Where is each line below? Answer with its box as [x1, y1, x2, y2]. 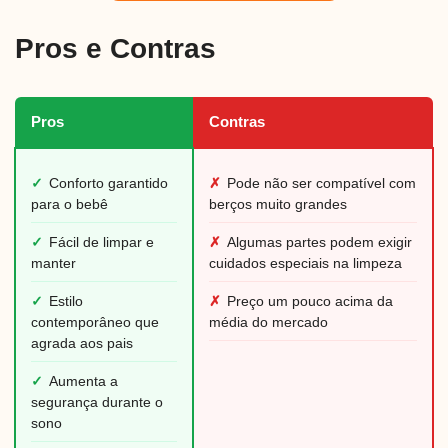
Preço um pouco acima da [227, 294, 393, 310]
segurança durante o [31, 395, 163, 411]
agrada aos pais [31, 336, 133, 352]
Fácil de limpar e [49, 235, 154, 251]
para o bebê [31, 197, 108, 213]
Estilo [49, 294, 83, 310]
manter [31, 256, 76, 272]
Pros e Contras [15, 33, 216, 65]
